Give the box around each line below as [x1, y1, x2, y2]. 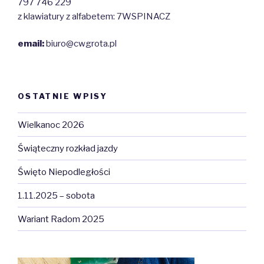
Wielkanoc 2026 [18, 119, 84, 130]
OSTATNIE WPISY [18, 91, 108, 101]
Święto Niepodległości [18, 166, 110, 177]
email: [18, 38, 44, 49]
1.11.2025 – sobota [18, 190, 95, 201]
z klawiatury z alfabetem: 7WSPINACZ [18, 11, 170, 22]
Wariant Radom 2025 [18, 213, 104, 225]
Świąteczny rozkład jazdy [18, 143, 118, 154]
